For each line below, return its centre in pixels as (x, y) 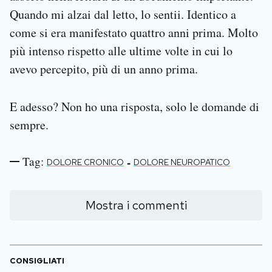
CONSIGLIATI (37, 261)
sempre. (29, 125)
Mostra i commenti (136, 206)
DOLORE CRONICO (85, 162)
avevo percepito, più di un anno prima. (104, 69)
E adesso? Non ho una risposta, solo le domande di (134, 107)
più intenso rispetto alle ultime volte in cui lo (121, 51)
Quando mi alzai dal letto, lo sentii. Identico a (123, 15)
